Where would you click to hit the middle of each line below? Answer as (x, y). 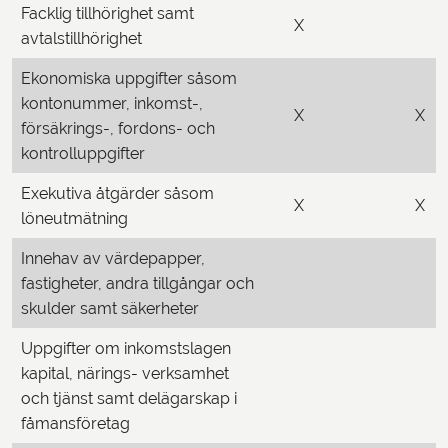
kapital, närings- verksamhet (125, 373)
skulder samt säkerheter (110, 308)
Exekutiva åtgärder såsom (117, 193)
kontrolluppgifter (83, 153)
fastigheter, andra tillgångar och (137, 283)
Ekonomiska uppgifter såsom (129, 78)
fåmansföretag (75, 423)
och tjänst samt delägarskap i (129, 398)
